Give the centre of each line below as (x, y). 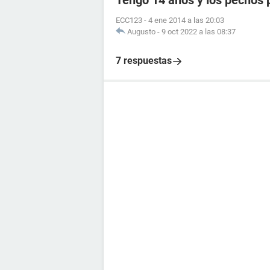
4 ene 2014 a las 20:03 (186, 20)
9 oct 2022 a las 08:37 (199, 32)
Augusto (141, 32)
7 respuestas (144, 61)
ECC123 (129, 20)
